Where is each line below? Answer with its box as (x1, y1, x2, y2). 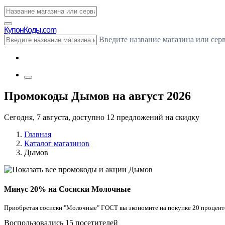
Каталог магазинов (24, 139, 89, 148)
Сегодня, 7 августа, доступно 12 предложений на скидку (4, 113, 199, 122)
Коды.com (24, 26, 56, 34)
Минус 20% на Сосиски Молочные (4, 185, 131, 194)
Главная (24, 130, 51, 139)
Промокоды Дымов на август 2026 (4, 89, 191, 102)
